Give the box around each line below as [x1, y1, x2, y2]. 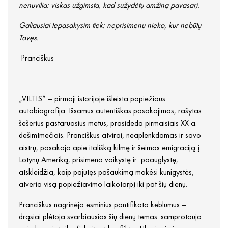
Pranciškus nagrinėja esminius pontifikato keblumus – [19, 199, 186, 210]
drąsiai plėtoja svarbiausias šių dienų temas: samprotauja [19, 212, 202, 222]
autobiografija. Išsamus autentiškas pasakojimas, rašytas [19, 106, 202, 116]
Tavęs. [19, 33, 39, 43]
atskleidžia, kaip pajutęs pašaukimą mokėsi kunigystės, [19, 167, 194, 177]
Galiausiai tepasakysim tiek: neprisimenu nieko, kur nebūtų [19, 20, 201, 31]
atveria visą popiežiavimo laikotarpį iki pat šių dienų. [19, 179, 187, 189]
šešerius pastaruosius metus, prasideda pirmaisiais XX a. [19, 118, 197, 128]
